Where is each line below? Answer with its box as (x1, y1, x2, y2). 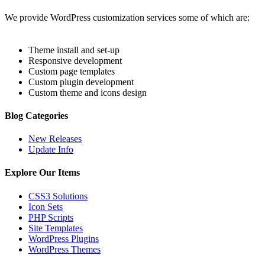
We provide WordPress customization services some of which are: (5, 12, 250, 22)
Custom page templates (28, 66, 115, 76)
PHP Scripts (28, 212, 73, 222)
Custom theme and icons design (28, 87, 147, 98)
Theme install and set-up (28, 44, 119, 55)
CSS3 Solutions (28, 190, 88, 201)
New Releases (28, 134, 82, 144)
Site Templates (28, 222, 83, 233)
